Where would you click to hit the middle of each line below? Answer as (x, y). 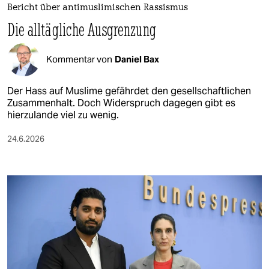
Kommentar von (79, 59)
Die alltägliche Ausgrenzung (82, 29)
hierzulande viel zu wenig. (63, 115)
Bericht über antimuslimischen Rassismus (98, 8)
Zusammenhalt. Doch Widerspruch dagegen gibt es (121, 103)
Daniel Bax (137, 59)
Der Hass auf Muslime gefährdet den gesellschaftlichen (129, 91)
